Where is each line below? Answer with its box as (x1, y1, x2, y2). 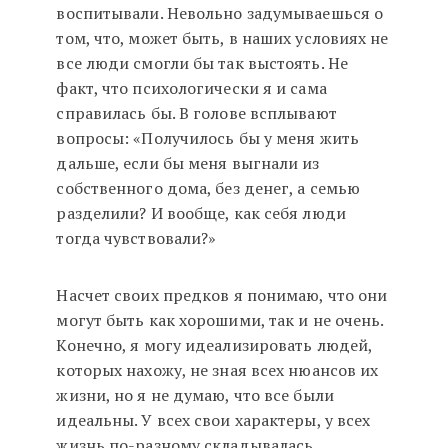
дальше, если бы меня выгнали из (56, 152, 320, 175)
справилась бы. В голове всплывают (56, 102, 337, 125)
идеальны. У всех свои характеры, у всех (56, 409, 371, 432)
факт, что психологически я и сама (56, 77, 327, 100)
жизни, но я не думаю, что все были (56, 384, 334, 407)
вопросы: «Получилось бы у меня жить (56, 127, 359, 150)
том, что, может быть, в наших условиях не (56, 27, 389, 50)
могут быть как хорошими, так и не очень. (56, 309, 384, 332)
